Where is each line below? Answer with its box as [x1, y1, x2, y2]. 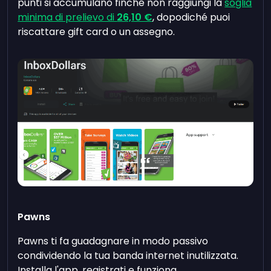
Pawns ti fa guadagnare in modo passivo [18, 233, 209, 248]
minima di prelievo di [18, 10, 117, 25]
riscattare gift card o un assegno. [18, 25, 175, 39]
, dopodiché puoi [152, 10, 230, 25]
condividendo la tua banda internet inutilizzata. [18, 248, 239, 263]
